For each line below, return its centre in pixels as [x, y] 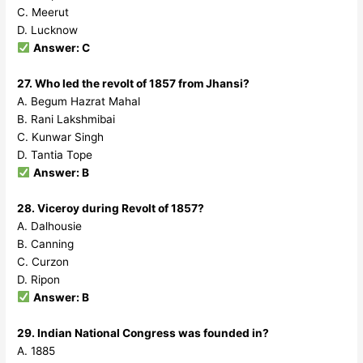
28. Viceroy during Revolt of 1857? [111, 208]
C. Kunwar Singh [61, 137]
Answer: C [61, 47]
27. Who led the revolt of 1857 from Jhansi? [134, 83]
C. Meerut [43, 12]
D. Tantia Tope [55, 154]
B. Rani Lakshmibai [66, 119]
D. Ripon [39, 279]
